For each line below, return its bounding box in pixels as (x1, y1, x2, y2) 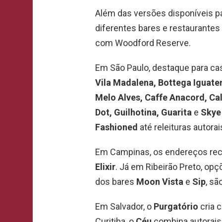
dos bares (95, 176, 136, 187)
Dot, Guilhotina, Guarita (95, 107, 192, 117)
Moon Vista (136, 176, 183, 187)
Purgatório (154, 201, 198, 212)
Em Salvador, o (95, 201, 154, 212)
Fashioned (95, 121, 138, 132)
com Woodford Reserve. (95, 37, 191, 48)
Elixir (95, 161, 115, 172)
